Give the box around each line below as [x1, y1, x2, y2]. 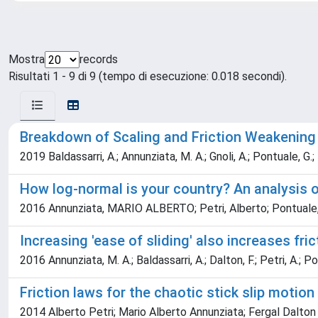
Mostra [9, 53, 45, 66]
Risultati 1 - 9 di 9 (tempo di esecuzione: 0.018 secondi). [9, 70, 287, 83]
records [79, 53, 118, 66]
